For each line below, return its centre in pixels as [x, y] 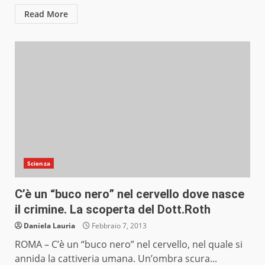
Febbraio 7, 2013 [118, 226]
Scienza [39, 164]
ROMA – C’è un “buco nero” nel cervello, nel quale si [129, 245]
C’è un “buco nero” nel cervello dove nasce [130, 194]
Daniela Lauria [49, 226]
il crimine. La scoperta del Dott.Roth [113, 210]
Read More [46, 14]
